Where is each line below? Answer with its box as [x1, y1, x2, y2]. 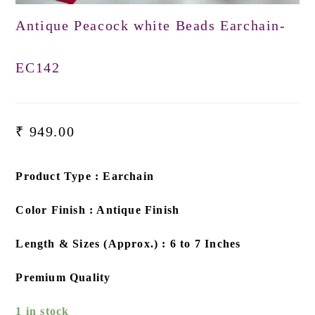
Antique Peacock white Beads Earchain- [15, 18, 286, 34]
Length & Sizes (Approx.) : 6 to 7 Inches [15, 238, 241, 250]
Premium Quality [15, 271, 111, 284]
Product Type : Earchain [15, 170, 155, 183]
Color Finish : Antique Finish [15, 204, 180, 217]
